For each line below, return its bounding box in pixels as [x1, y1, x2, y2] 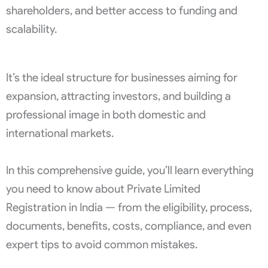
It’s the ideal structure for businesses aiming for [6, 71, 237, 85]
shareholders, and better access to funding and [6, 3, 237, 17]
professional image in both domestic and [6, 108, 206, 122]
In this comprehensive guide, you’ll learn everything [6, 163, 254, 178]
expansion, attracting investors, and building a [6, 89, 231, 103]
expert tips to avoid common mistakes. [6, 237, 197, 252]
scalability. [6, 22, 57, 36]
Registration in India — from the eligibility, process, [6, 200, 252, 215]
